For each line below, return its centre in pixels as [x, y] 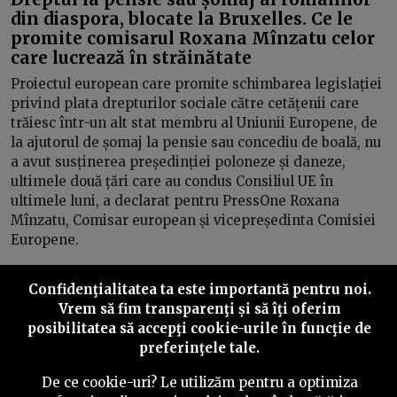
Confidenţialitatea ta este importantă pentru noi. [199, 290]
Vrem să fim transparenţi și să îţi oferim [199, 309]
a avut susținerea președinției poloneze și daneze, [178, 162]
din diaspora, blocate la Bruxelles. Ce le [182, 18]
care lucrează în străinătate [131, 57]
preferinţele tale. [199, 348]
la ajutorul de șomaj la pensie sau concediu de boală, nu [196, 142]
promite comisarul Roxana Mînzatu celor [193, 38]
